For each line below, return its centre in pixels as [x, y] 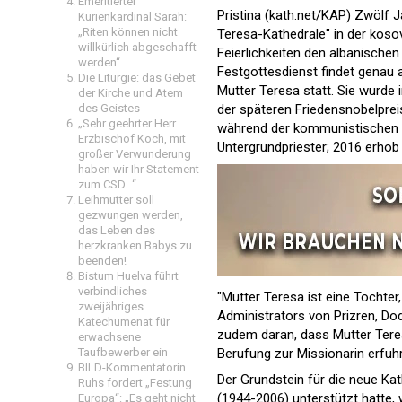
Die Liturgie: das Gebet [137, 78]
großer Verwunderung [135, 154]
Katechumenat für [124, 322]
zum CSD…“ [107, 184]
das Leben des [117, 230]
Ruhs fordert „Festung [135, 383]
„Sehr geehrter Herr [127, 123]
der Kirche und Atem [131, 93]
